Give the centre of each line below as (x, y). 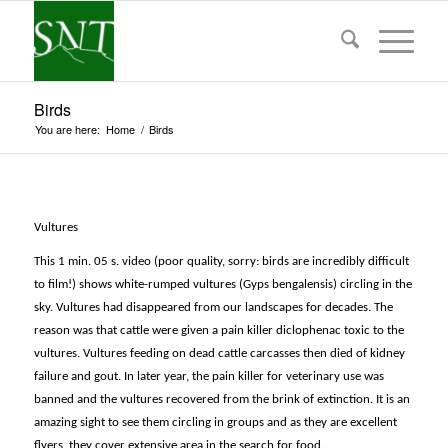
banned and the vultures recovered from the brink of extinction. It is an (221, 400)
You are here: (67, 129)
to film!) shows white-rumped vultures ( (138, 285)
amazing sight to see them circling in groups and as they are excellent (215, 423)
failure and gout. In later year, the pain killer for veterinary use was (208, 377)
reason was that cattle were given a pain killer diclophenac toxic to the (218, 331)
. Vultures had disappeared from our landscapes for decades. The (221, 308)
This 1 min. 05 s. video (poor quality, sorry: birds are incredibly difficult (221, 262)
